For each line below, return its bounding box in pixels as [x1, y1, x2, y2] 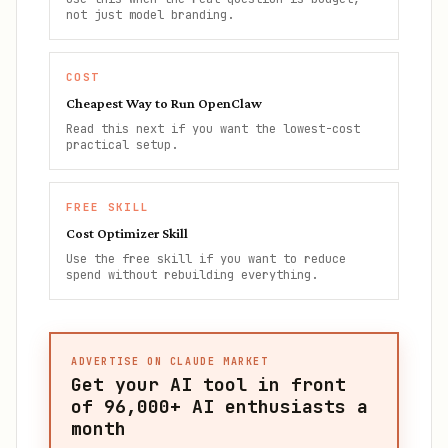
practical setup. [66, 137, 178, 153]
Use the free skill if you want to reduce [66, 251, 346, 267]
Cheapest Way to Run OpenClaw [66, 95, 262, 111]
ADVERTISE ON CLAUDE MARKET [71, 355, 269, 368]
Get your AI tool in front [71, 373, 346, 396]
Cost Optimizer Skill [66, 225, 188, 241]
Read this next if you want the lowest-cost [66, 121, 360, 137]
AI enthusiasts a [181, 395, 368, 418]
